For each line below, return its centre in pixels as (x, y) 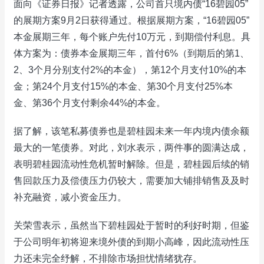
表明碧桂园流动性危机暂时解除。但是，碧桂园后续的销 (131, 164)
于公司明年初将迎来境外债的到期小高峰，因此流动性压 (131, 242)
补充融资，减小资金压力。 (70, 197)
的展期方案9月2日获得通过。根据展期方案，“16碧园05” (131, 20)
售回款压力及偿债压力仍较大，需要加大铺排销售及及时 (131, 181)
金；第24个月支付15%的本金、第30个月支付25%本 (123, 86)
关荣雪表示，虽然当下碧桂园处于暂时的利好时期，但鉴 (131, 225)
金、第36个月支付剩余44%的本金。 (90, 103)
